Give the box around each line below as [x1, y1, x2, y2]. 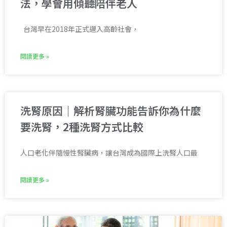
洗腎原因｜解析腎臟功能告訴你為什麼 [20, 103, 201, 119]
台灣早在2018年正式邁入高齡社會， [20, 24, 139, 34]
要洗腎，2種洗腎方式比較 [20, 119, 143, 135]
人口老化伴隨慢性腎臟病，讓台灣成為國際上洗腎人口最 [20, 147, 198, 158]
